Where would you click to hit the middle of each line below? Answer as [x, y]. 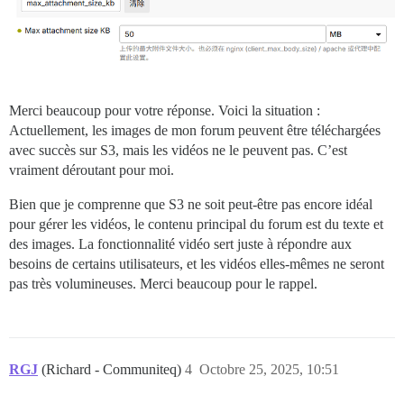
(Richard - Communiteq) [113, 369]
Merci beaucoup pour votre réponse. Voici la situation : [165, 110]
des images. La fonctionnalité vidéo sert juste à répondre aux [180, 243]
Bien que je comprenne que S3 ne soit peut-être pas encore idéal [191, 204]
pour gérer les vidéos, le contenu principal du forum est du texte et [196, 224]
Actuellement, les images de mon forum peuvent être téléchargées [195, 130]
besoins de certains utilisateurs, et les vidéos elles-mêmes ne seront [197, 263]
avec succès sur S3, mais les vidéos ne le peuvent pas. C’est [178, 150]
